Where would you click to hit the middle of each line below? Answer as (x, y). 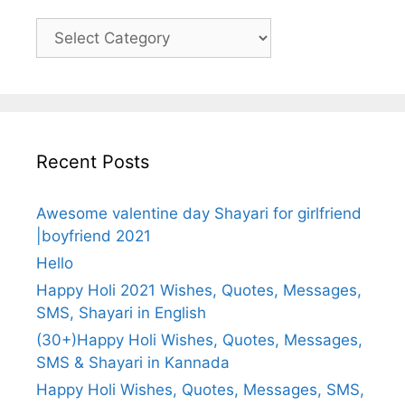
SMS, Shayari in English (121, 312)
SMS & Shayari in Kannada (133, 362)
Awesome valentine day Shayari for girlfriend (199, 213)
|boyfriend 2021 (94, 235)
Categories (75, 28)
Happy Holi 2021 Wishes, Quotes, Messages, (199, 290)
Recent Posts (93, 161)
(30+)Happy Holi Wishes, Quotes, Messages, (199, 339)
